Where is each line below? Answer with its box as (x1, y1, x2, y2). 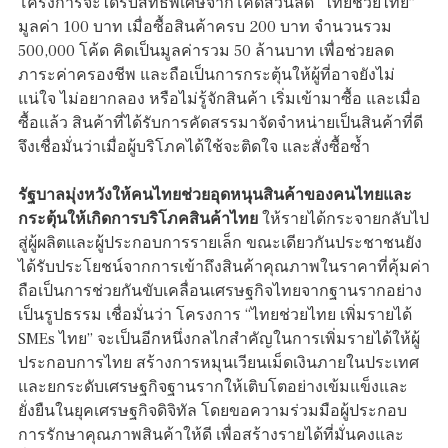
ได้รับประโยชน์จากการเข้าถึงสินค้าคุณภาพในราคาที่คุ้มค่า (18, 257, 430, 278)
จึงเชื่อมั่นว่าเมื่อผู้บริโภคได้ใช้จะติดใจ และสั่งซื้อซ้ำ (18, 137, 370, 158)
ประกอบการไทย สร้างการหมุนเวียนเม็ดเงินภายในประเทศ (18, 353, 419, 374)
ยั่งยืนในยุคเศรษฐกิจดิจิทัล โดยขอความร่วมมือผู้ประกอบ (18, 401, 407, 422)
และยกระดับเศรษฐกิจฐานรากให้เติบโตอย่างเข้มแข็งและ (18, 377, 408, 398)
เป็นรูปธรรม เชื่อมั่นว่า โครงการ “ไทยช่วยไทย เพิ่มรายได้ (18, 305, 412, 326)
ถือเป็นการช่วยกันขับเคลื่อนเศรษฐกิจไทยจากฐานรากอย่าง (18, 281, 422, 302)
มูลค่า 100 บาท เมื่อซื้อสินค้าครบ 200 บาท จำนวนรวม (18, 17, 392, 38)
